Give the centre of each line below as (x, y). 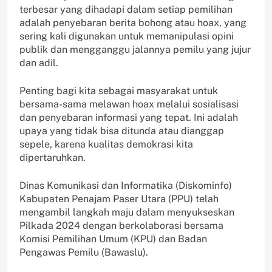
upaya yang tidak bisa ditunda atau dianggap (122, 131)
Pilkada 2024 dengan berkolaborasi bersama (121, 226)
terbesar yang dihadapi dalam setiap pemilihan (126, 10)
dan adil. (39, 63)
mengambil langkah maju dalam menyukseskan (127, 212)
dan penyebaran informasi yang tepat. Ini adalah (129, 118)
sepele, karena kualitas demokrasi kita (106, 144)
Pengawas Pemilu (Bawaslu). (84, 253)
